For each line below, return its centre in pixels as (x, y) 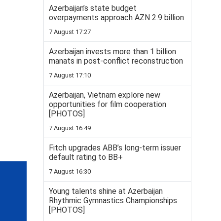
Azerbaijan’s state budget (93, 8)
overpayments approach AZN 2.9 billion (116, 18)
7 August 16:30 (70, 171)
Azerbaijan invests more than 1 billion (112, 52)
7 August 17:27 (70, 32)
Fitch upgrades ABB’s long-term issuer (115, 148)
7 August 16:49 (70, 128)
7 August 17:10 (70, 75)
